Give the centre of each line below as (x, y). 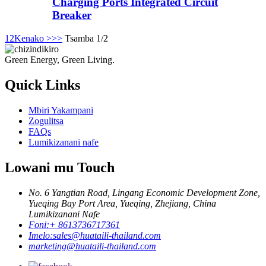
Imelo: (41, 235)
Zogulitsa (46, 121)
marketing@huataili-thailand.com (92, 246)
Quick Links (42, 85)
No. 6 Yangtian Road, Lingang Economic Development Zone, (144, 192)
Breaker (72, 15)
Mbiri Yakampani (61, 110)
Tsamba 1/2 (86, 39)
